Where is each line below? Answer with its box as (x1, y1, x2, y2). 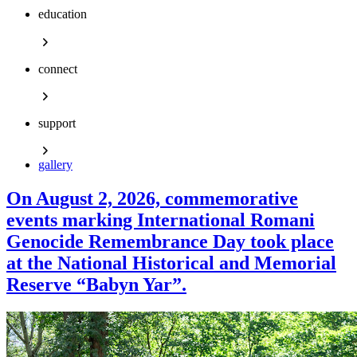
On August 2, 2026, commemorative (6, 188, 298, 210)
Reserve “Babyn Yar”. (6, 274, 186, 296)
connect (38, 61, 77, 76)
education (38, 7, 87, 22)
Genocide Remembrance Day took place (6, 231, 334, 253)
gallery (38, 158, 73, 172)
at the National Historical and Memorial (6, 253, 336, 274)
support (38, 116, 76, 130)
